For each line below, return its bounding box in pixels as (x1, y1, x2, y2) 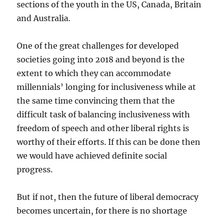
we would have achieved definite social (17, 150, 167, 161)
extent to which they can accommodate (17, 68, 171, 78)
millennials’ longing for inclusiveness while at (17, 82, 196, 92)
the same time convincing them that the (17, 95, 175, 106)
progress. (17, 164, 53, 174)
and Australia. (17, 13, 71, 23)
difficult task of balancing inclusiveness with (17, 109, 191, 119)
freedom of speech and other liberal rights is (17, 123, 190, 133)
